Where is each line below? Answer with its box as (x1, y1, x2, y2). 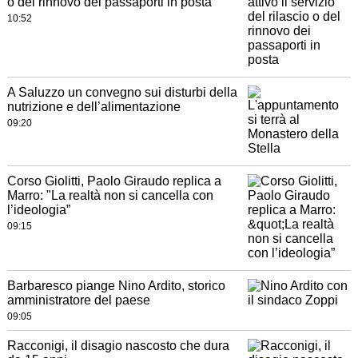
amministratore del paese (6, 293, 150, 308)
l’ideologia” (6, 203, 70, 217)
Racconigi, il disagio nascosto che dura (6, 339, 229, 353)
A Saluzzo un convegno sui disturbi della (6, 86, 237, 100)
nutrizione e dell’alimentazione (6, 100, 181, 114)
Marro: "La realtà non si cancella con (6, 189, 213, 203)
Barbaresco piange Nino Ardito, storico (6, 279, 225, 293)
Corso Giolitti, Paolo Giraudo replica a (6, 174, 221, 189)
